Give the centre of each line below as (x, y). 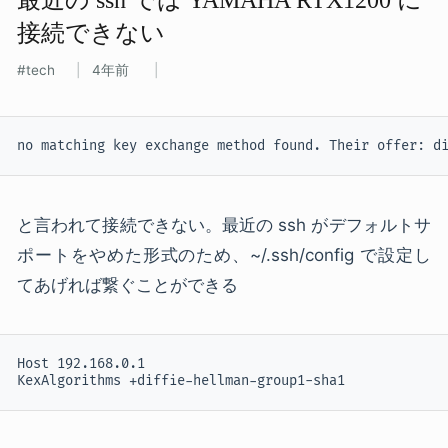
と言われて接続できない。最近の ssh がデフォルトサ (224, 224)
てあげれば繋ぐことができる (127, 284)
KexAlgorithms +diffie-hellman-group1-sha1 (181, 381)
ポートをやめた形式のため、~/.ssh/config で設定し (224, 254)
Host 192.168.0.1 (81, 364)
